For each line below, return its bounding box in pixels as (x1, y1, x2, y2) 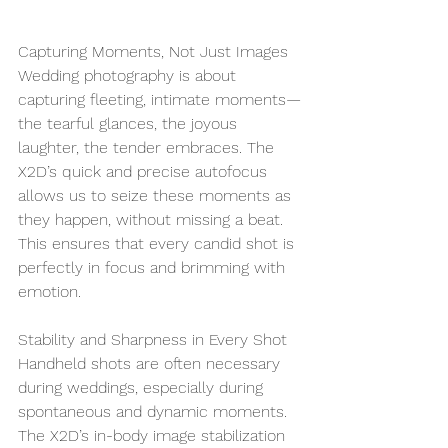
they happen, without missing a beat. (18, 210, 288, 230)
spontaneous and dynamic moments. (18, 402, 292, 422)
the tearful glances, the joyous (18, 114, 242, 134)
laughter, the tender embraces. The (18, 138, 279, 158)
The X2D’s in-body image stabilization (18, 426, 290, 446)
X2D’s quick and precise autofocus (18, 162, 272, 182)
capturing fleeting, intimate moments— (18, 90, 301, 110)
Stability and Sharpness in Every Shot (18, 330, 287, 350)
